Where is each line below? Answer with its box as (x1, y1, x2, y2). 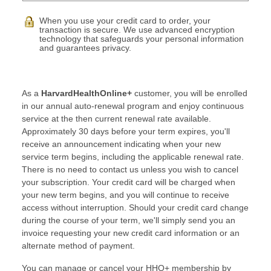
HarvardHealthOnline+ (41, 88, 132, 99)
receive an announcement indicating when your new (22, 139, 221, 149)
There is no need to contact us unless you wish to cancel (22, 165, 238, 175)
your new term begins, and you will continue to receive (22, 190, 229, 200)
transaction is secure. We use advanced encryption (39, 24, 235, 34)
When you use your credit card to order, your (39, 15, 211, 25)
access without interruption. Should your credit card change (22, 203, 249, 213)
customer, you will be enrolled (132, 88, 247, 99)
